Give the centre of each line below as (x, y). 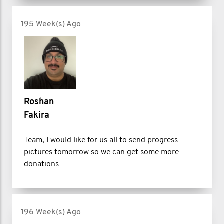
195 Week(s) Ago (51, 25)
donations (41, 164)
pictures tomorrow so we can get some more (101, 152)
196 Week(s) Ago (51, 212)
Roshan (39, 102)
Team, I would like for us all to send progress (101, 140)
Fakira (37, 115)
